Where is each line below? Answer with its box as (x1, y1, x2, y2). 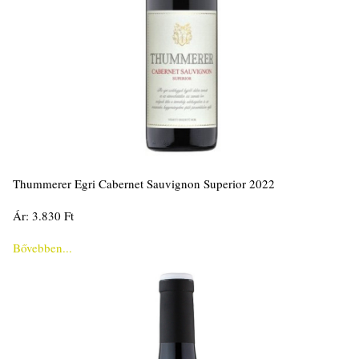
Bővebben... (12, 239, 72, 256)
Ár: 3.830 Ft (12, 207, 74, 224)
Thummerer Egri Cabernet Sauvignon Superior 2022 (12, 175, 275, 192)
